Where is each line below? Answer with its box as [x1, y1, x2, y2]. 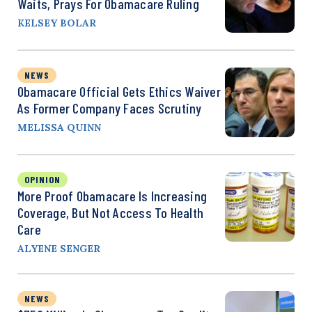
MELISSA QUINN [17, 120, 101, 134]
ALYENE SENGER [17, 242, 100, 255]
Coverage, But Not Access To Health [17, 203, 204, 221]
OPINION [24, 173, 61, 185]
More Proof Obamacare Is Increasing [17, 187, 208, 204]
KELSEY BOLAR [17, 16, 96, 29]
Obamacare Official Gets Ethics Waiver [17, 82, 221, 100]
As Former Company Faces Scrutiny [17, 99, 202, 116]
